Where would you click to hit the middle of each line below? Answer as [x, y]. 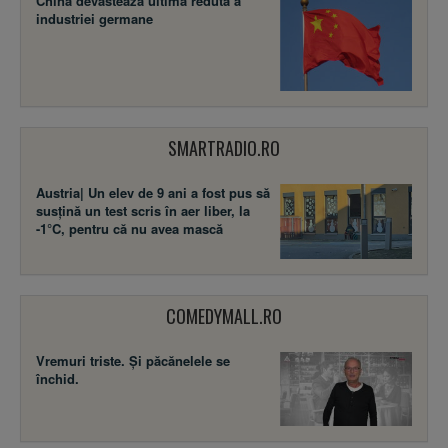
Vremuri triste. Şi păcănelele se [133, 360]
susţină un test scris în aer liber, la [143, 210]
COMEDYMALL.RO [224, 315]
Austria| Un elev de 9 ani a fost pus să [153, 192]
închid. [57, 378]
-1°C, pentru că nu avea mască [129, 228]
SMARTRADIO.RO [224, 147]
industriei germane [94, 19]
